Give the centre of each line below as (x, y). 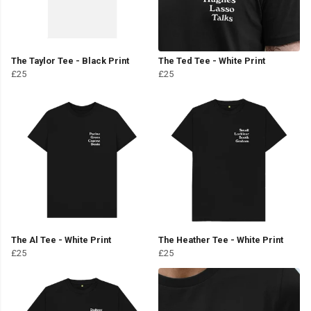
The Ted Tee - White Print (212, 61)
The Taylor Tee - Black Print (70, 61)
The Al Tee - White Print (61, 240)
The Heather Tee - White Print (221, 240)
